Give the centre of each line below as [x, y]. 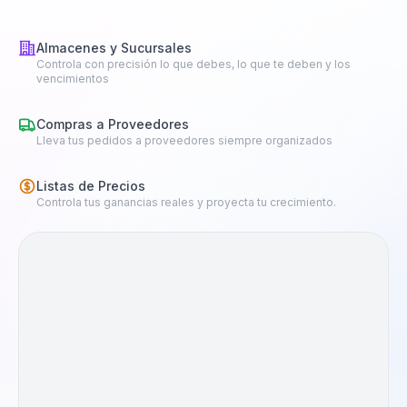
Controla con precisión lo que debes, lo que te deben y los [194, 65]
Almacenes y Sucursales [114, 48]
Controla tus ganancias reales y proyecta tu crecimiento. [186, 203]
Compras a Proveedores [113, 124]
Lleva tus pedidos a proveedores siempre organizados [184, 141]
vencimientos [73, 79]
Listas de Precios [91, 186]
